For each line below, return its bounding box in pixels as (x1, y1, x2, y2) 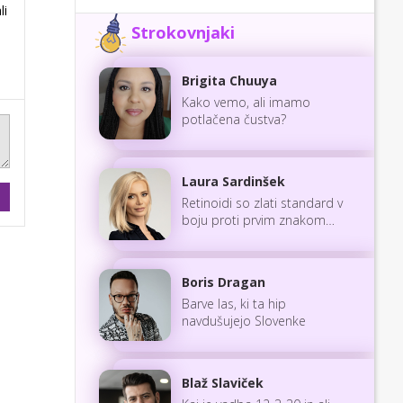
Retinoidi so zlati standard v (182, 193, 343, 211)
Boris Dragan (182, 273, 265, 291)
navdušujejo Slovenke (182, 311, 306, 329)
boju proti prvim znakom (182, 210, 326, 228)
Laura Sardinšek (182, 172, 285, 190)
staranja (182, 228, 228, 246)
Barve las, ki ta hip (182, 294, 286, 312)
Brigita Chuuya (182, 71, 277, 89)
